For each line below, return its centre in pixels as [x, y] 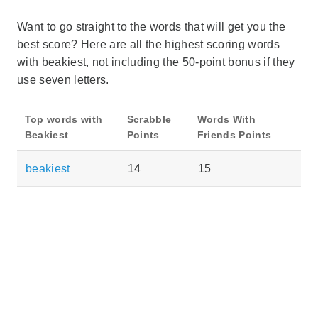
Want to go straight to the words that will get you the [152, 26]
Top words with [64, 119]
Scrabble [149, 119]
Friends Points [234, 135]
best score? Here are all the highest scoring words [149, 44]
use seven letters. [63, 79]
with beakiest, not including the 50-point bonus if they [156, 62]
